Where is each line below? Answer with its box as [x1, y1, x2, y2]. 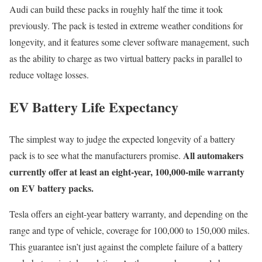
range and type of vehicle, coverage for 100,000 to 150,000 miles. [9, 223, 250, 236]
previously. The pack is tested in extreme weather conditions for [9, 19, 243, 32]
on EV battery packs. [9, 181, 94, 195]
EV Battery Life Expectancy [9, 96, 178, 117]
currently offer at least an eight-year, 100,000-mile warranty [9, 164, 244, 178]
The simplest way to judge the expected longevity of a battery [9, 132, 235, 145]
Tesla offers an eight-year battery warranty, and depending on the [9, 207, 248, 220]
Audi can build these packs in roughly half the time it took [9, 3, 223, 16]
